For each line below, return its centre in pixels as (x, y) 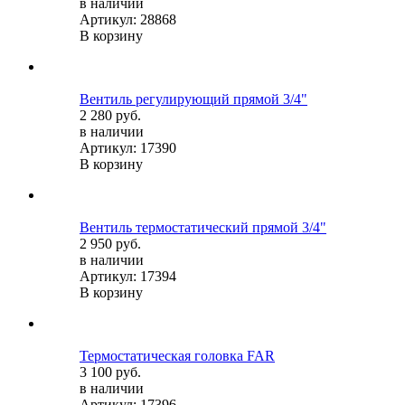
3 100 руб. (110, 372)
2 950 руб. (110, 243)
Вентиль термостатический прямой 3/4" (203, 227)
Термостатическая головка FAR (177, 355)
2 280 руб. (110, 115)
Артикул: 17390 (128, 147)
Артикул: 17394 (128, 276)
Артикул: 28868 (128, 19)
